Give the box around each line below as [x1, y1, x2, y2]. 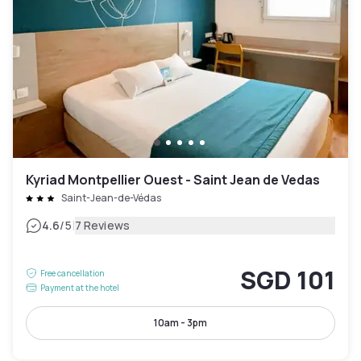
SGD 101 [240, 263, 335, 297]
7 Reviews [74, 218, 130, 233]
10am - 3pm [154, 316, 207, 330]
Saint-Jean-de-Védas [61, 191, 161, 205]
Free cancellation [40, 268, 105, 279]
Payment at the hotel [40, 282, 119, 293]
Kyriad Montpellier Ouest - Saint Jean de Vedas [26, 171, 320, 189]
